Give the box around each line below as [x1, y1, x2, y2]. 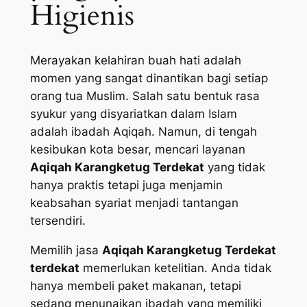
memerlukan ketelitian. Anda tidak [79, 260, 271, 275]
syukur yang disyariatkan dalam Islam [29, 106, 237, 121]
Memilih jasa [29, 243, 102, 257]
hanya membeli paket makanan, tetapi [29, 278, 241, 293]
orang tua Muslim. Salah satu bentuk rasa [29, 88, 260, 103]
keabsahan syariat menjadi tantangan [29, 195, 238, 210]
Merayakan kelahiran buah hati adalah [29, 53, 241, 67]
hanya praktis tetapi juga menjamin [29, 177, 223, 192]
